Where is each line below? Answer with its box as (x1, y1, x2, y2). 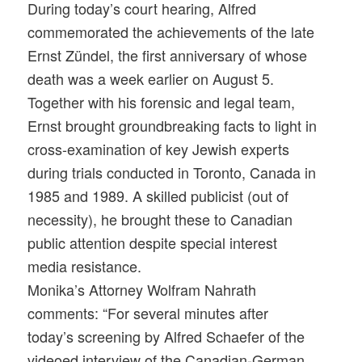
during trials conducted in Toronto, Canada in (27, 162, 317, 183)
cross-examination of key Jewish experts (27, 138, 290, 160)
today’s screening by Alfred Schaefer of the (27, 326, 305, 347)
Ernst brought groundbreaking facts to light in (27, 115, 318, 137)
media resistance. (27, 255, 142, 277)
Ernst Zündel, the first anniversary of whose (27, 44, 308, 66)
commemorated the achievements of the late (27, 21, 315, 43)
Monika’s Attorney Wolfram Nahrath (27, 279, 257, 301)
